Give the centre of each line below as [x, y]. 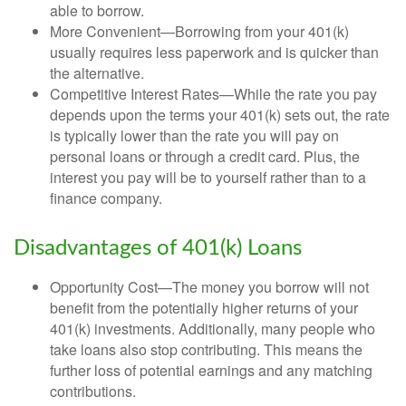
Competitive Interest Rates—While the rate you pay [213, 93]
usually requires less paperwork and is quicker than [214, 52]
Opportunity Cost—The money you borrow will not [209, 286]
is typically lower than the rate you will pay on [194, 135]
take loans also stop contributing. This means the [206, 349]
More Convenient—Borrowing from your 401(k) [199, 31]
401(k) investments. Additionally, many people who [213, 328]
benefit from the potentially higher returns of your [204, 307]
